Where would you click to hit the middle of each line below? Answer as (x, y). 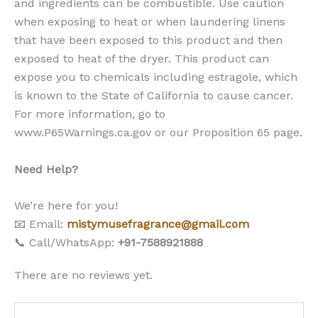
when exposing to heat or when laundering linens (150, 22)
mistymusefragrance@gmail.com (158, 224)
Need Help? (46, 169)
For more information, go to (90, 114)
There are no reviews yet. (83, 275)
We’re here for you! (66, 206)
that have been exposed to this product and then (148, 40)
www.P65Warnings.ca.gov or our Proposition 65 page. (158, 133)
